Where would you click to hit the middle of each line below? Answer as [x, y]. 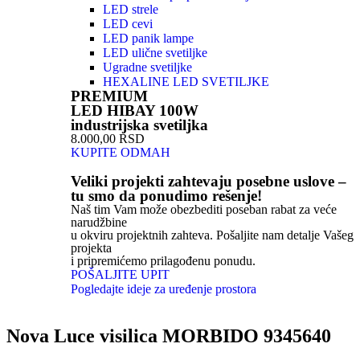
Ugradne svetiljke [147, 67]
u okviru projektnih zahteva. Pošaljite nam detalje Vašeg [212, 235]
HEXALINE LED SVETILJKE [186, 82]
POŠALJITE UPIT [120, 275]
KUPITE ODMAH [121, 153]
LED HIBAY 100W [135, 111]
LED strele [131, 10]
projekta [91, 248]
